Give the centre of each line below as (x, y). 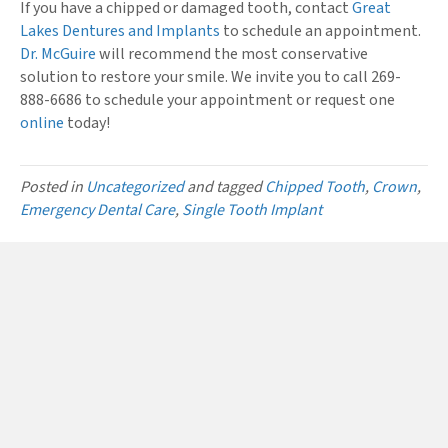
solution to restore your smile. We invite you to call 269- (210, 76)
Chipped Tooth (315, 186)
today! (87, 122)
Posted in (53, 186)
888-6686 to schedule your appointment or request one (207, 99)
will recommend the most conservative (232, 53)
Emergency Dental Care (97, 209)
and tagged (224, 186)
